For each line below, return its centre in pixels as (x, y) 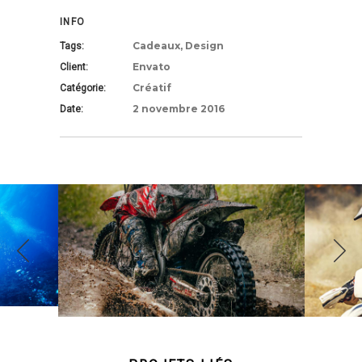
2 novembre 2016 (179, 109)
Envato (152, 67)
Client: (74, 67)
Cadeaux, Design (178, 46)
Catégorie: (83, 88)
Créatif (152, 88)
